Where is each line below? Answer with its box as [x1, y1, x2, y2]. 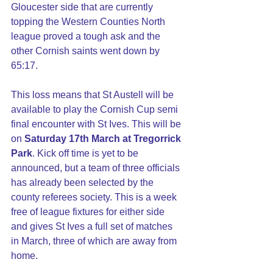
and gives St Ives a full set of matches [11, 221, 175, 232]
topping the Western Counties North [11, 16, 168, 27]
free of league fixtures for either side [11, 207, 167, 218]
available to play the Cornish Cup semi [11, 104, 180, 115]
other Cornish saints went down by [11, 46, 162, 57]
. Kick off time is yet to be [32, 148, 141, 159]
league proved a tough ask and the [11, 31, 163, 42]
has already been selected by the [11, 177, 156, 188]
